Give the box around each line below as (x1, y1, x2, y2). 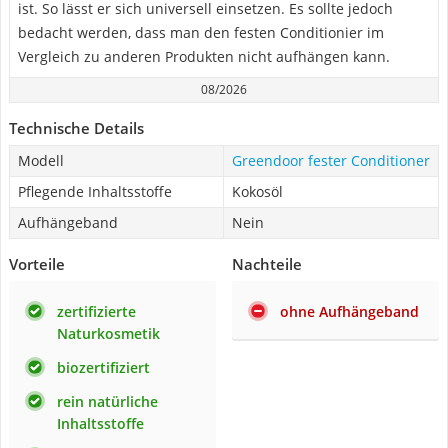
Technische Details (9, 118, 144, 138)
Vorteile (9, 254, 65, 274)
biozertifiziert (57, 358, 150, 377)
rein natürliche (57, 392, 158, 411)
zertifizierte (57, 302, 136, 321)
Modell (18, 151, 64, 170)
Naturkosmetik (57, 324, 160, 343)
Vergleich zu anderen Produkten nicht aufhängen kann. (18, 47, 390, 66)
